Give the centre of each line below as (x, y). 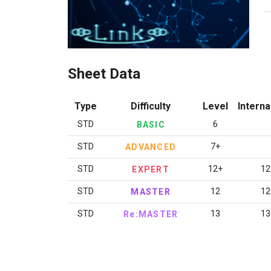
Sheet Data (104, 74)
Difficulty (150, 106)
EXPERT (151, 169)
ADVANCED (151, 147)
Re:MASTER (151, 214)
